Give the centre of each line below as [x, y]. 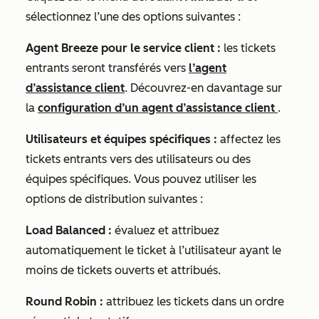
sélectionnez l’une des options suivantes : [135, 17]
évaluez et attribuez [166, 230]
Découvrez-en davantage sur [206, 88]
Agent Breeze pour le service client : [125, 48]
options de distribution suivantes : [116, 199]
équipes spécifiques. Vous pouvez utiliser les [141, 179]
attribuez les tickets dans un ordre [195, 302]
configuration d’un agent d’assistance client [158, 108]
